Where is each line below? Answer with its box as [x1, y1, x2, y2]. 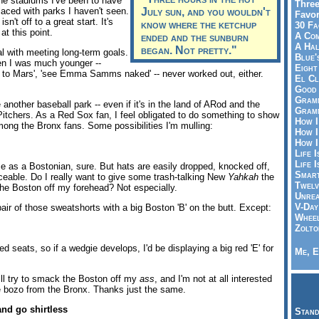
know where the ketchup [141, 18, 257, 31]
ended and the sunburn [141, 31, 249, 43]
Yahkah [228, 171, 258, 182]
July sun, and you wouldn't [141, 5, 271, 18]
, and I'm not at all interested [155, 273, 272, 285]
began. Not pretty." [141, 43, 238, 56]
